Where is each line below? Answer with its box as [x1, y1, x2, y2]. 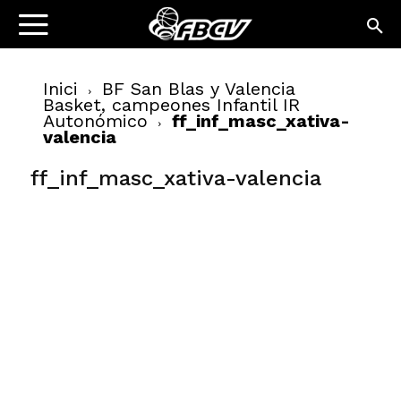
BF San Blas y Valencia [102, 78, 295, 99]
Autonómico [43, 110, 148, 132]
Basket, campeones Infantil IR [43, 94, 300, 115]
